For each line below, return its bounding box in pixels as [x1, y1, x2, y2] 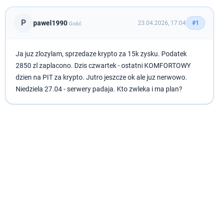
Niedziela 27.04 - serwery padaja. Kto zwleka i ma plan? [16, 85, 183, 93]
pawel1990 [33, 19, 68, 27]
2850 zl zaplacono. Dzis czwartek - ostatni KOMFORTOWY [16, 62, 191, 69]
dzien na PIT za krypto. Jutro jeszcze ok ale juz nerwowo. [16, 73, 188, 81]
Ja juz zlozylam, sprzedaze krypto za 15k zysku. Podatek [16, 50, 187, 58]
